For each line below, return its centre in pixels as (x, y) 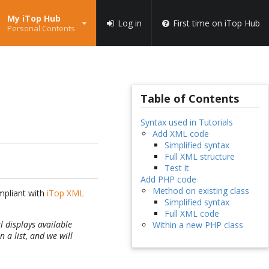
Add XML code (180, 134)
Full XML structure (199, 157)
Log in (129, 23)
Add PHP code (168, 180)
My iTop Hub (34, 18)
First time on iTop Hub (216, 23)
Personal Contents (41, 28)
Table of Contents (189, 99)
